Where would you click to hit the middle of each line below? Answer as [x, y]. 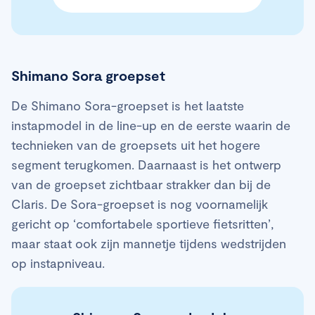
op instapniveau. [58, 263]
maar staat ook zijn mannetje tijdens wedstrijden [149, 243]
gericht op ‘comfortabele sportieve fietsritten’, [142, 223]
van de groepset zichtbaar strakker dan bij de [141, 184]
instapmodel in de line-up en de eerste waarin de [151, 125]
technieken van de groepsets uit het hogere [136, 144]
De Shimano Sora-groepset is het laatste [128, 105]
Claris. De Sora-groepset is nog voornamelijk [140, 204]
